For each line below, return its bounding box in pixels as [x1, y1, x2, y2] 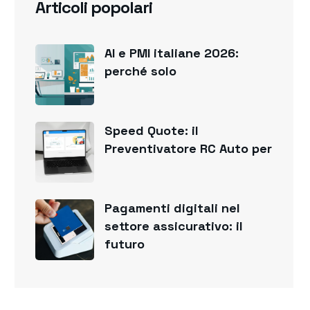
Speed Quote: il [104, 122, 199, 139]
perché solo [104, 63, 177, 79]
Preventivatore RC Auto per [104, 140, 273, 157]
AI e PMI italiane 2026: [104, 45, 239, 61]
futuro [104, 236, 145, 253]
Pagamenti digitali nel [104, 200, 241, 217]
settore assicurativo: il [104, 218, 244, 235]
